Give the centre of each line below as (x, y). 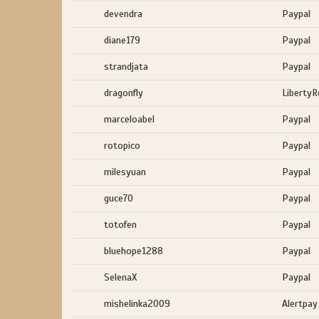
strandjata (126, 67)
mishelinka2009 (137, 304)
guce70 (119, 198)
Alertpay (300, 304)
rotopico (122, 146)
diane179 (122, 40)
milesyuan (125, 172)
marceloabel (129, 119)
